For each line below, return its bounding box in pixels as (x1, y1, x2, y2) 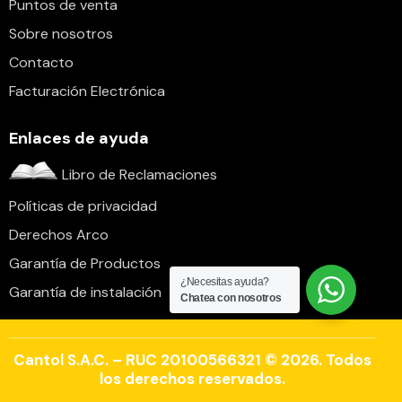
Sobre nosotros (9, 24, 113, 44)
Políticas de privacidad (9, 197, 157, 216)
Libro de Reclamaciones (62, 164, 217, 184)
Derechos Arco (9, 225, 109, 245)
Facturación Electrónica (9, 82, 165, 101)
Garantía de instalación (9, 283, 162, 302)
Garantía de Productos (9, 254, 161, 274)
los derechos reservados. (99, 369, 285, 389)
